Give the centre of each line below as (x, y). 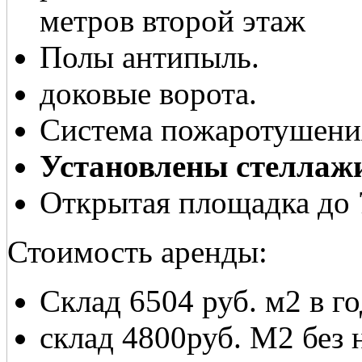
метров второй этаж (173, 21)
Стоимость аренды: (137, 252)
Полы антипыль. (149, 57)
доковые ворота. (148, 94)
